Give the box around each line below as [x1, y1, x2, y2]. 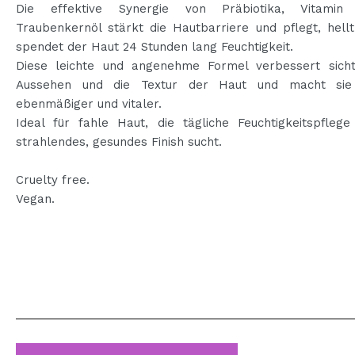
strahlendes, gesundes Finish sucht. [16, 135, 222, 149]
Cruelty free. [16, 173, 90, 187]
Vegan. [16, 192, 55, 206]
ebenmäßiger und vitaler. [16, 97, 162, 111]
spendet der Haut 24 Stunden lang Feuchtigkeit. [16, 40, 293, 54]
